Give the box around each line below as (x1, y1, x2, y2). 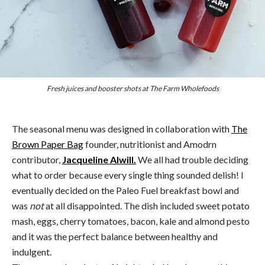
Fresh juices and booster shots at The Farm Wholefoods (46, 84, 219, 93)
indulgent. (12, 245, 51, 257)
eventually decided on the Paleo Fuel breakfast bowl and (12, 184, 239, 196)
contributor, (12, 153, 62, 165)
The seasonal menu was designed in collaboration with (12, 122, 231, 134)
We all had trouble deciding (136, 153, 248, 165)
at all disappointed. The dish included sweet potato (44, 199, 250, 211)
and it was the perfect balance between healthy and (12, 230, 218, 242)
